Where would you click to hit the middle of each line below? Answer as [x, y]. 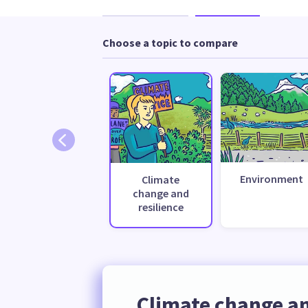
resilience [161, 207]
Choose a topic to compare [170, 42]
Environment [271, 178]
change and [161, 193]
